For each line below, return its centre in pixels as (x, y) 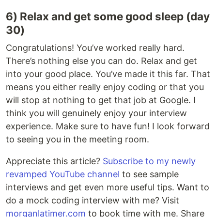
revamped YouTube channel (63, 174)
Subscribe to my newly (149, 161)
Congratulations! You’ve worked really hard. (95, 47)
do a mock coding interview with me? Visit (93, 200)
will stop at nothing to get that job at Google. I (101, 100)
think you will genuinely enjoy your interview (96, 113)
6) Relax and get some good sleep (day (108, 16)
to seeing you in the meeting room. (77, 139)
